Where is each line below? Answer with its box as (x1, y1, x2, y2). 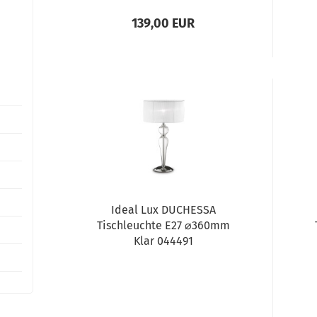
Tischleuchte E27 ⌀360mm (96, 219, 230, 232)
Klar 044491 (133, 234, 193, 248)
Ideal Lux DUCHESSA (110, 203, 216, 217)
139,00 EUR (132, 16, 195, 31)
